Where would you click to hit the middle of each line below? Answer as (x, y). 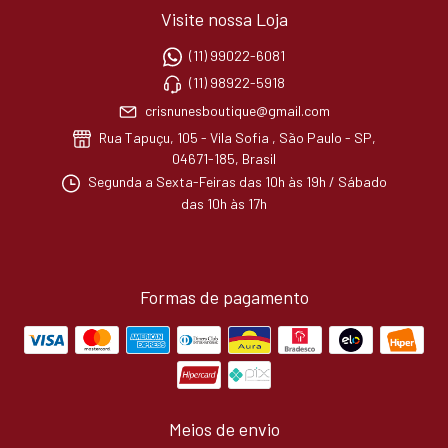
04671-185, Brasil (223, 159)
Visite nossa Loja (224, 18)
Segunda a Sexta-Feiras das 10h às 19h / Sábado (235, 182)
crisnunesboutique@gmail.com (237, 110)
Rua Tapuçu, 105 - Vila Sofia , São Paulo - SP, (235, 138)
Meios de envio (224, 428)
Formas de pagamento (224, 296)
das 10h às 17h (223, 203)
